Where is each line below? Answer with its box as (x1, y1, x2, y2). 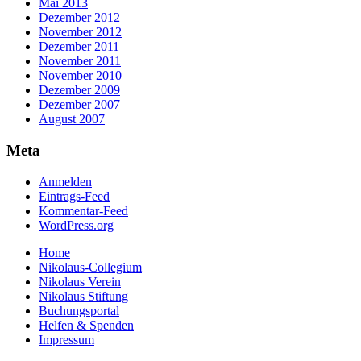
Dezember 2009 (39, 83, 120, 98)
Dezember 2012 (39, 10, 120, 25)
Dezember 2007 (39, 98, 120, 112)
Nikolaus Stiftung (39, 288, 128, 303)
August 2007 (39, 112, 105, 127)
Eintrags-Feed (39, 189, 110, 203)
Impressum (39, 332, 94, 346)
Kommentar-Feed (39, 203, 128, 218)
